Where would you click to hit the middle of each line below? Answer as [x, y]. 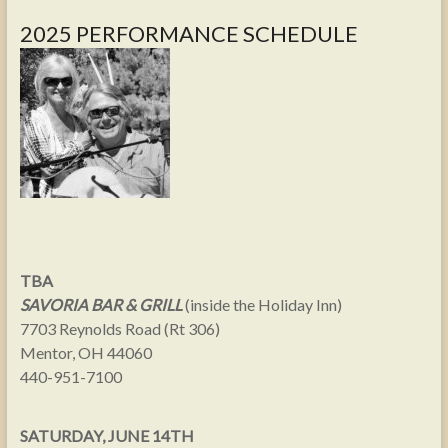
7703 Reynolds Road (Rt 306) [119, 328]
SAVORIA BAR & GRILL [100, 304]
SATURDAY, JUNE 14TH [106, 435]
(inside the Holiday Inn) [261, 304]
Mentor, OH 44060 [85, 352]
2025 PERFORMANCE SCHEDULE [188, 33]
